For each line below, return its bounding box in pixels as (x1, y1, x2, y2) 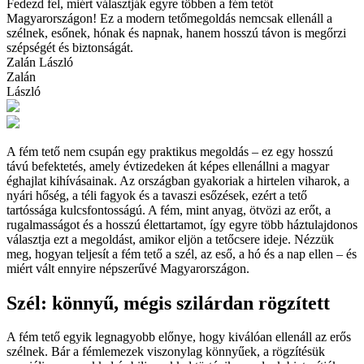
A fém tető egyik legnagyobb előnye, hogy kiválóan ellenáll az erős (6, 330, 351, 344)
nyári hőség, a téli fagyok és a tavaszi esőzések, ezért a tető (6, 188, 307, 202)
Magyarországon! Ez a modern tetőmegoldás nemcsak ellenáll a (6, 11, 332, 25)
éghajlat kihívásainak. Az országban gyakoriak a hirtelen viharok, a (6, 173, 349, 188)
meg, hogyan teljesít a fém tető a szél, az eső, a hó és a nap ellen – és (6, 246, 357, 261)
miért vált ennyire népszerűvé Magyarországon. (6, 261, 249, 275)
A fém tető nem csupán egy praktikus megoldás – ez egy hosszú (6, 144, 333, 158)
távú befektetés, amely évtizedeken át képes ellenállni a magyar (6, 158, 329, 173)
